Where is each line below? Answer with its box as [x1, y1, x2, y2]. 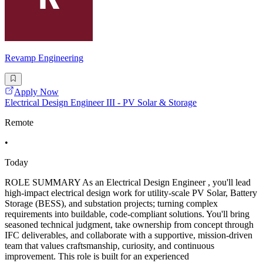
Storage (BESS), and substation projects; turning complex [5, 198, 218, 209]
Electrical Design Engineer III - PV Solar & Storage [5, 97, 197, 108]
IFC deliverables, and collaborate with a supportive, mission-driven [5, 230, 252, 241]
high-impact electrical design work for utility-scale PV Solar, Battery [5, 188, 257, 198]
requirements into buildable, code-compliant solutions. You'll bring [5, 209, 249, 220]
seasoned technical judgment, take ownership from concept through [5, 220, 254, 230]
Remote [5, 117, 33, 128]
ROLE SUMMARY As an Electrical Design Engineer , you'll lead [5, 177, 251, 188]
